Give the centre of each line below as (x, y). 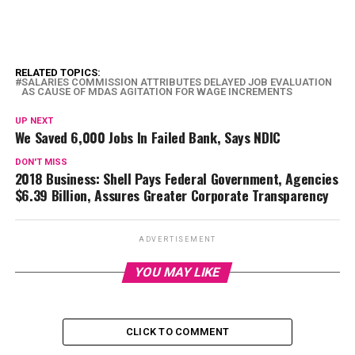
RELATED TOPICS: (57, 73)
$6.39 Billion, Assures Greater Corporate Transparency (172, 195)
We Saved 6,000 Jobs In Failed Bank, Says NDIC (147, 137)
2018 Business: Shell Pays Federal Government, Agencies (176, 178)
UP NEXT (34, 121)
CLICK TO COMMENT (177, 332)
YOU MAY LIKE (178, 272)
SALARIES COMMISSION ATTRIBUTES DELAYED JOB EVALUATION (176, 82)
